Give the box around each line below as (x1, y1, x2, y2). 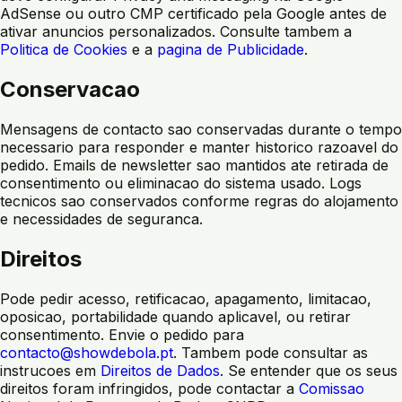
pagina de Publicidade (157, 40, 304, 59)
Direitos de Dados (100, 361, 220, 380)
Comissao (299, 379, 364, 398)
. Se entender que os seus (220, 361, 398, 380)
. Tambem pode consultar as (173, 343, 368, 362)
